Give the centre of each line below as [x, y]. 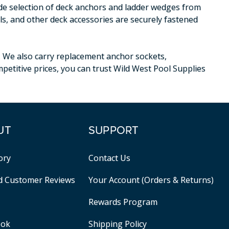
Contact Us [109, 158]
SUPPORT [113, 131]
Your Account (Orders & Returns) [151, 180]
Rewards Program [123, 202]
